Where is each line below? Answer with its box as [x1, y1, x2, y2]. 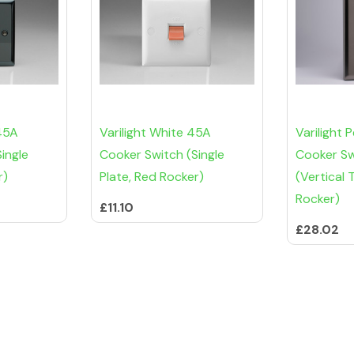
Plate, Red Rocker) [100, 168, 204, 186]
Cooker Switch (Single [100, 146, 224, 164]
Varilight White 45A [100, 124, 211, 141]
